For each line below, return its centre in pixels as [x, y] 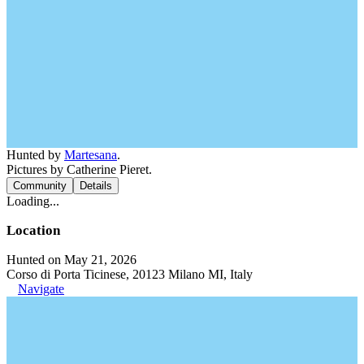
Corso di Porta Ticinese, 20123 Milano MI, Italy [130, 274]
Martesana [91, 154]
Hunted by [35, 154]
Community [40, 185]
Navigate [41, 288]
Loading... [33, 201]
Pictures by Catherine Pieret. [79, 169]
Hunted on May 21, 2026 [71, 259]
